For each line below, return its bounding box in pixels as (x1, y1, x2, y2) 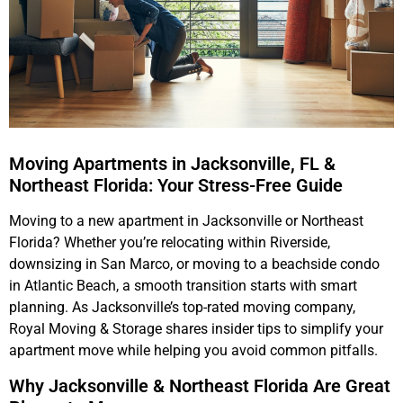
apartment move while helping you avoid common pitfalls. (9, 342, 378, 360)
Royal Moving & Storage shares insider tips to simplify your (9, 320, 383, 338)
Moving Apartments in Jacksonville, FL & (9, 153, 336, 175)
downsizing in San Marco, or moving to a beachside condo (9, 255, 380, 273)
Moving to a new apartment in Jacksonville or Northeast (9, 212, 363, 230)
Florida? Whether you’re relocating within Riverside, (9, 234, 330, 252)
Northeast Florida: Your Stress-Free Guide (9, 175, 343, 197)
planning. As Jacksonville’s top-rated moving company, (9, 299, 355, 317)
